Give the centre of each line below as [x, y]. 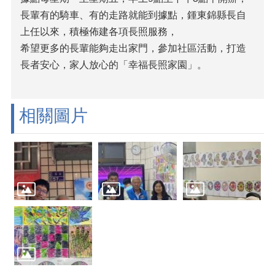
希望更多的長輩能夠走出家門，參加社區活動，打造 [133, 48]
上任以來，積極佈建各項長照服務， [99, 32]
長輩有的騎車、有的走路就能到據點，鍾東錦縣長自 [133, 15]
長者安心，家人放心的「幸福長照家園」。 [114, 65]
